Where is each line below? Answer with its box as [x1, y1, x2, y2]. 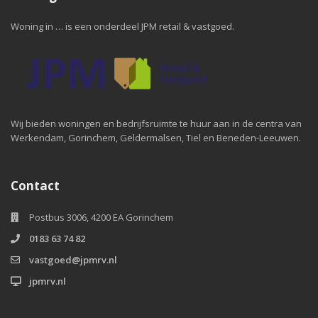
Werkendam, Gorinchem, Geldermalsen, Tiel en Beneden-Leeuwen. [11, 131, 301, 144]
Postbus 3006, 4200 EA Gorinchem [29, 211, 173, 224]
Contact [11, 177, 60, 194]
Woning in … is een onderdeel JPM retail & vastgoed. [11, 20, 234, 33]
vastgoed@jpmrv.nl [29, 253, 117, 266]
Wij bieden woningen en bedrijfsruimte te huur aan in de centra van [11, 117, 302, 130]
